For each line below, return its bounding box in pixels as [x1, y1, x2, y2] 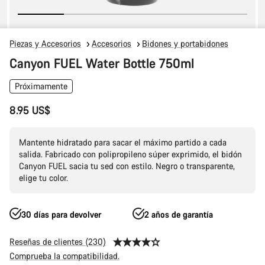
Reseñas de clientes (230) [9, 236, 106, 247]
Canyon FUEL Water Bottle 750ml [9, 54, 194, 72]
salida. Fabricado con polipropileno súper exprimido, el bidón [19, 148, 242, 160]
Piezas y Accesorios [9, 38, 81, 49]
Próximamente [15, 80, 67, 92]
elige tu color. [19, 172, 68, 183]
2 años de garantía [144, 209, 213, 220]
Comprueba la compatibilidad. [9, 250, 119, 261]
